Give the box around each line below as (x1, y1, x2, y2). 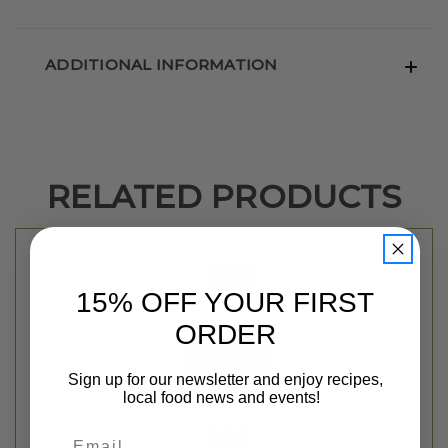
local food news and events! (122, 388, 328, 406)
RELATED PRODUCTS (47, 177, 401, 217)
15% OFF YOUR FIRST (76, 286, 374, 318)
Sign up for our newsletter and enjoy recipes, (67, 370, 383, 388)
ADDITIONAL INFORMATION (45, 55, 278, 75)
